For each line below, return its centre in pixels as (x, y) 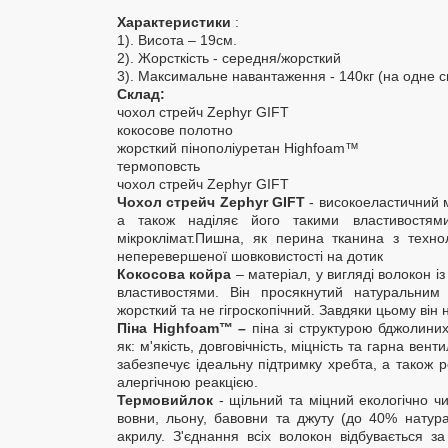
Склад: (141, 93)
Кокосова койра (174, 273)
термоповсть (158, 165)
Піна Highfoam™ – (181, 327)
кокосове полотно (175, 129)
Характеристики (174, 21)
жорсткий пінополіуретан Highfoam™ (238, 147)
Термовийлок (165, 399)
